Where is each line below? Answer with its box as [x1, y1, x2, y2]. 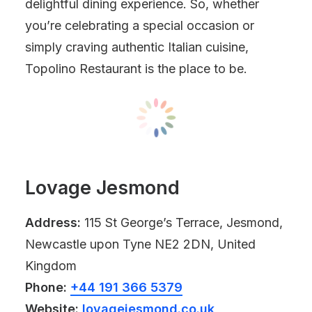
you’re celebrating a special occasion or [25, 18, 254, 33]
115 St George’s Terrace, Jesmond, [81, 215, 283, 230]
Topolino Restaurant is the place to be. [25, 61, 247, 76]
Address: [25, 215, 81, 230]
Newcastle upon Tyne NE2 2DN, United [25, 237, 256, 251]
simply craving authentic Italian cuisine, [25, 40, 249, 54]
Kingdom [25, 258, 77, 273]
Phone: [25, 280, 67, 295]
